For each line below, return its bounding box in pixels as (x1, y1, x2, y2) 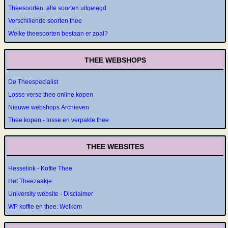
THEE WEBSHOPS (84, 56, 146, 64)
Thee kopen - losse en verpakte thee (8, 117, 109, 124)
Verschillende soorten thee (8, 17, 82, 24)
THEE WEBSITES (86, 142, 144, 151)
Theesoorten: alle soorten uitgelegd (8, 5, 106, 12)
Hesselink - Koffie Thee (8, 165, 72, 172)
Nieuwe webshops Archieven (8, 104, 89, 111)
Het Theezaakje (8, 178, 52, 185)
